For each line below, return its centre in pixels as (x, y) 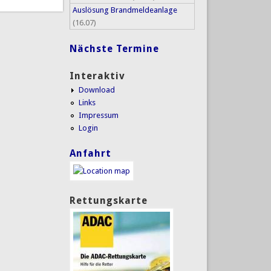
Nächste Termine (114, 49)
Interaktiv (97, 76)
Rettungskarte (108, 200)
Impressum (98, 115)
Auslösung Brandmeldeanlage (125, 10)
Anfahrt (90, 154)
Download (96, 90)
